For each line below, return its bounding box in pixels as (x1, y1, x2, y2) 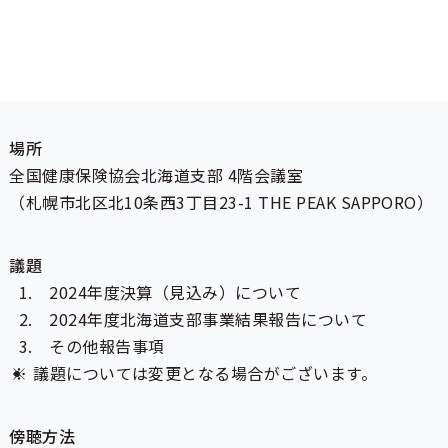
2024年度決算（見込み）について (49, 280, 302, 304)
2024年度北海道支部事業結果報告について (49, 307, 368, 331)
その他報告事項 (49, 334, 165, 358)
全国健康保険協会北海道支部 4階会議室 (9, 163, 304, 187)
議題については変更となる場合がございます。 (33, 361, 378, 385)
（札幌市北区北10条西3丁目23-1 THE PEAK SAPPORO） (9, 190, 434, 214)
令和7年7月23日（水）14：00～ (9, 46, 250, 70)
